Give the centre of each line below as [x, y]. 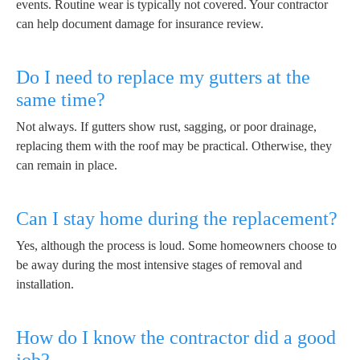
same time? [61, 100]
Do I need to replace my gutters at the [163, 78]
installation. [45, 284]
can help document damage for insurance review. [140, 24]
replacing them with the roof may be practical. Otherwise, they [174, 146]
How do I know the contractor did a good [176, 338]
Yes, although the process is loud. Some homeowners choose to [176, 246]
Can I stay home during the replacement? [177, 219]
